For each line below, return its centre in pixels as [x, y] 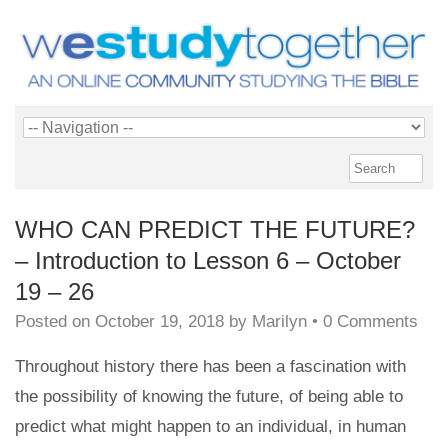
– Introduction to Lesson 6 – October [208, 260]
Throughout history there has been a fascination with [210, 366]
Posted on [55, 321]
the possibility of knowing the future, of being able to [209, 396]
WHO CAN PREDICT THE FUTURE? [215, 229]
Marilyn [279, 321]
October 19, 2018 [159, 321]
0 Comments [370, 321]
